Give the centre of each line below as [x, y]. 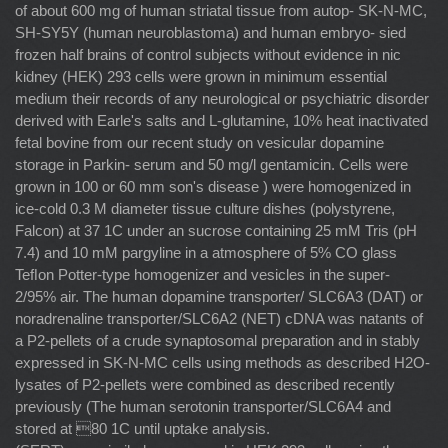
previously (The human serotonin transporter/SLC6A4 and [203, 406]
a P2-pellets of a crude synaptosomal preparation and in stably [217, 340]
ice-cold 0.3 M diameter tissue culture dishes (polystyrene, [205, 208]
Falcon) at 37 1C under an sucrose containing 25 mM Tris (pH [216, 230]
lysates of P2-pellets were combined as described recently [205, 384]
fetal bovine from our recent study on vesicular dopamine [199, 142]
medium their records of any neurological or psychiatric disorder [222, 98]
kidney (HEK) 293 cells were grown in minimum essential [201, 76]
